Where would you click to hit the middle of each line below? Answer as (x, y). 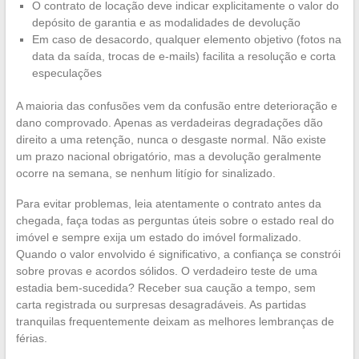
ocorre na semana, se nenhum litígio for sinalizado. (145, 173)
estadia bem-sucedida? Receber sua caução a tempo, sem (165, 288)
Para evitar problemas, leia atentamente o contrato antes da (168, 204)
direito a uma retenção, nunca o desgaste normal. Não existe (171, 140)
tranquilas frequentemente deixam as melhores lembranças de (175, 322)
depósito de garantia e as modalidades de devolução (166, 23)
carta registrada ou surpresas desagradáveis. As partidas (161, 305)
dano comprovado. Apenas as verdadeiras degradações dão (169, 123)
